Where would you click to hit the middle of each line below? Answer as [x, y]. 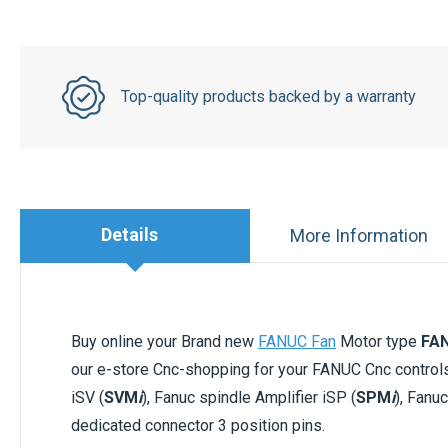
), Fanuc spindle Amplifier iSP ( [249, 397]
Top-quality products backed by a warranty [268, 97]
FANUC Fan [297, 341]
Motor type [378, 341]
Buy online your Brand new [164, 341]
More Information [358, 235]
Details [130, 235]
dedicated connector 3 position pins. [198, 425]
